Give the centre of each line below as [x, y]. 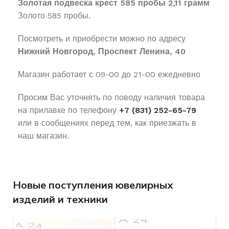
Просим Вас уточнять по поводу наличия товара [111, 97]
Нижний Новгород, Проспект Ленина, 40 [102, 51]
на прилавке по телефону [68, 110]
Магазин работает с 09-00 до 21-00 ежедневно [109, 74]
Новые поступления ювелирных [93, 185]
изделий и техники [60, 199]
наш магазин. [43, 135]
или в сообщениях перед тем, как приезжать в [107, 123]
